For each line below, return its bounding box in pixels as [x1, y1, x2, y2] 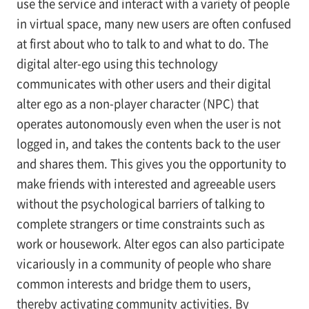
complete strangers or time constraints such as [16, 215, 265, 232]
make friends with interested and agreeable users [16, 175, 276, 192]
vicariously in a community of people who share [16, 255, 271, 272]
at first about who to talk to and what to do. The [16, 35, 268, 52]
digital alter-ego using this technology [16, 55, 218, 72]
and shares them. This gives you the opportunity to [16, 155, 286, 172]
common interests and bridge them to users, [16, 275, 251, 292]
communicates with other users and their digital [16, 75, 271, 92]
